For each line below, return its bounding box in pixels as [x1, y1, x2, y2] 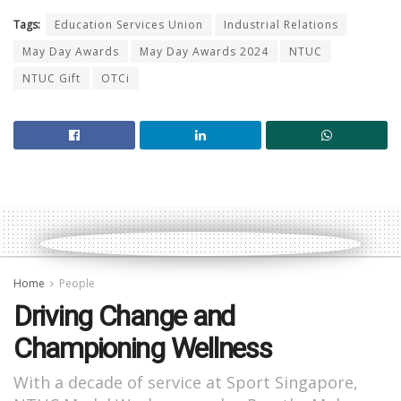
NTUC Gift [22, 70, 81, 86]
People [59, 275, 95, 291]
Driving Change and [13, 298, 235, 333]
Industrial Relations [224, 16, 338, 32]
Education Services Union [55, 16, 203, 32]
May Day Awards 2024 [140, 43, 269, 59]
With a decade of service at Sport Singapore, [13, 371, 358, 393]
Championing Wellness [13, 330, 272, 365]
